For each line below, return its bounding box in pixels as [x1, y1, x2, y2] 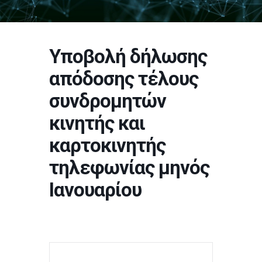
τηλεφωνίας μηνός [49, 156, 209, 179]
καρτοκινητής [49, 134, 166, 157]
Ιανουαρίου [49, 178, 142, 201]
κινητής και [49, 112, 145, 135]
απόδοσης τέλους [49, 67, 198, 90]
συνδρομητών [49, 89, 166, 112]
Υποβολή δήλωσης [49, 45, 207, 68]
